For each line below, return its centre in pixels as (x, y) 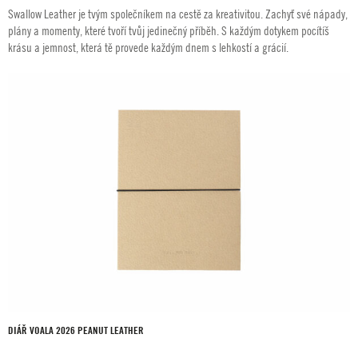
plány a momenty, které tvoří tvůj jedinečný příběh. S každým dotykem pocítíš (169, 31)
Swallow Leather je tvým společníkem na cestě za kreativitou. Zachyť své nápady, (178, 14)
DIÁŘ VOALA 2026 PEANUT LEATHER (76, 330)
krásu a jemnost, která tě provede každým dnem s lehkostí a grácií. (148, 48)
